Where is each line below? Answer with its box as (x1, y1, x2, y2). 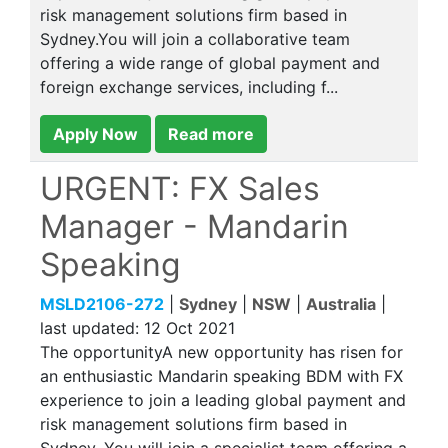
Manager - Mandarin (40, 207, 349, 246)
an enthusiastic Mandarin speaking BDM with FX (40, 366, 403, 386)
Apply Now (53, 124, 138, 144)
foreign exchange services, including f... (40, 77, 338, 97)
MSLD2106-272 (40, 294, 164, 314)
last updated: (40, 318, 144, 338)
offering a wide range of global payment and (40, 53, 380, 73)
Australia (306, 294, 376, 314)
